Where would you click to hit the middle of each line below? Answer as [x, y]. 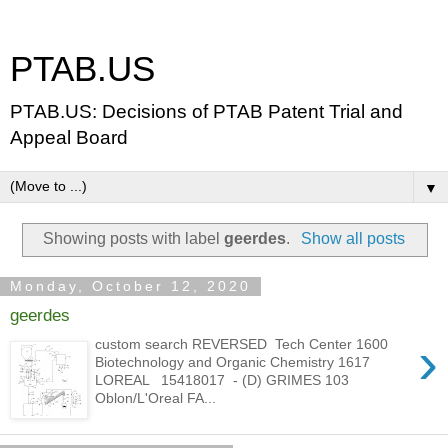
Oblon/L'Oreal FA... [156, 397]
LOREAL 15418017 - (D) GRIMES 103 [222, 379]
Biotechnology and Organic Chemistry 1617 [233, 361]
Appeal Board [69, 137]
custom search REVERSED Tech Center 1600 [242, 343]
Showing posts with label [134, 238]
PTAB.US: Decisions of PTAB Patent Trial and [206, 111]
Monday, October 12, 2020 [130, 286]
